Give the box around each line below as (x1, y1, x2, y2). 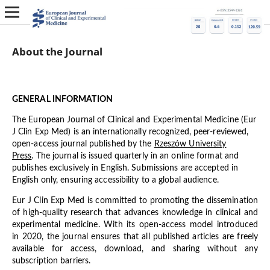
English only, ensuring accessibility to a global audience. (11, 176, 219, 184)
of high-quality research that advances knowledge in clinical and (11, 209, 259, 217)
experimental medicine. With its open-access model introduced (11, 221, 259, 229)
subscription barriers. (11, 257, 91, 265)
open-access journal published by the (11, 140, 154, 148)
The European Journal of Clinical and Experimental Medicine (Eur (11, 116, 257, 124)
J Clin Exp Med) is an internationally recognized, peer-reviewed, (11, 128, 249, 136)
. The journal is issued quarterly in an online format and (31, 152, 239, 160)
